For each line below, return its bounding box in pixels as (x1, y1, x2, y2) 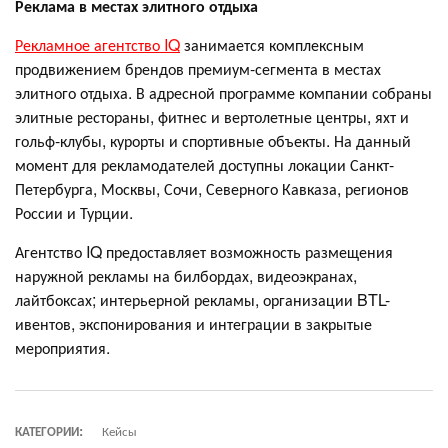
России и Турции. (15, 201, 133, 224)
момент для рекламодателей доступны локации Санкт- (15, 153, 394, 176)
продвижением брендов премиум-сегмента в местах (15, 57, 381, 80)
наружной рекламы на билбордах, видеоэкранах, (15, 264, 357, 287)
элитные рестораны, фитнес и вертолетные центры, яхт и (15, 105, 409, 128)
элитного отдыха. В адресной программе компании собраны (15, 81, 432, 104)
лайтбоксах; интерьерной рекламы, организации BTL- (15, 288, 390, 311)
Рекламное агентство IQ (15, 33, 180, 56)
